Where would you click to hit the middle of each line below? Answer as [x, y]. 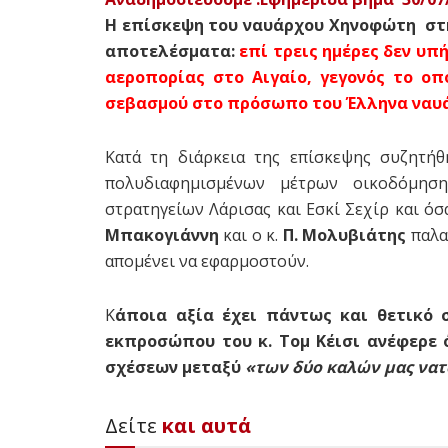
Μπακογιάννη [162, 234]
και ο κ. [251, 234]
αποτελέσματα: [172, 50]
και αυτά [206, 425]
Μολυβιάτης [354, 234]
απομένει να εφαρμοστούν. [207, 260]
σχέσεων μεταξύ [173, 366]
